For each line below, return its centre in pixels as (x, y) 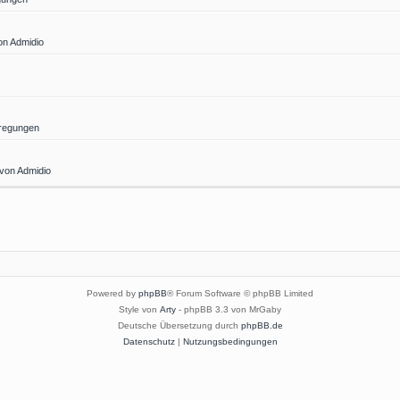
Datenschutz (149, 342)
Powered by (112, 294)
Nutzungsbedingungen (230, 342)
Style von (139, 310)
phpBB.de (262, 326)
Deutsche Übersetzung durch (179, 326)
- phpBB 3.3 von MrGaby (229, 310)
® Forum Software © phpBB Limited (240, 294)
